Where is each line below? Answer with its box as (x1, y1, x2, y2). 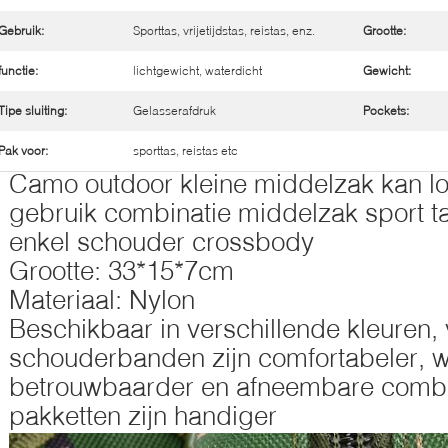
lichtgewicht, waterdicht (133, 63, 262, 78)
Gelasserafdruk (133, 103, 216, 118)
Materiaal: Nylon (9, 284, 195, 315)
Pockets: (363, 103, 409, 118)
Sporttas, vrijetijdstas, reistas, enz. (133, 23, 315, 38)
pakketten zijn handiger (9, 400, 277, 431)
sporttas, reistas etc (133, 143, 238, 158)
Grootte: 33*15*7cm (9, 255, 234, 286)
